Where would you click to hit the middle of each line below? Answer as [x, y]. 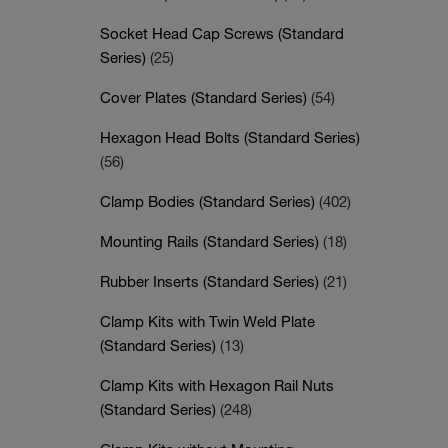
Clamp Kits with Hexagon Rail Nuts [217, 385]
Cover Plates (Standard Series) [205, 97]
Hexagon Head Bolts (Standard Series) [230, 137]
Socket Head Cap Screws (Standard [222, 33]
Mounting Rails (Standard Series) [211, 241]
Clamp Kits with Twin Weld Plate [207, 321]
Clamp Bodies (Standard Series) [209, 201]
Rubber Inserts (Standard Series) [211, 281]
